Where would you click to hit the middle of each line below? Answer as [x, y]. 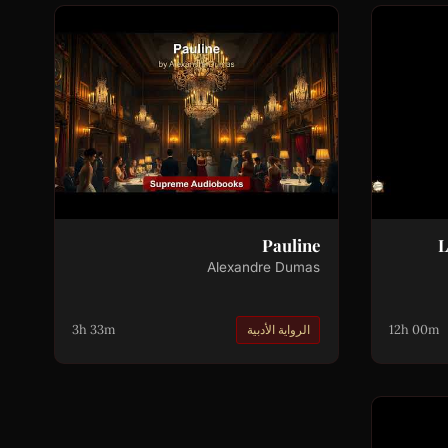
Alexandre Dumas [264, 266]
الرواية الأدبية [278, 329]
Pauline [291, 244]
